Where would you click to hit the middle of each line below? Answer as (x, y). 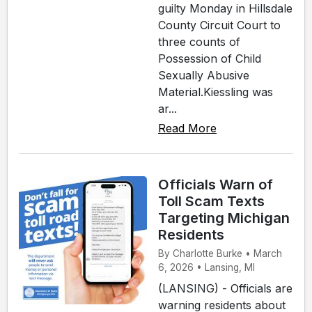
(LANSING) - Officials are (225, 288)
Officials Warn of (216, 184)
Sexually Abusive (204, 75)
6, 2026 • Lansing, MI (206, 267)
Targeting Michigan (224, 218)
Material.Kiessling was (216, 92)
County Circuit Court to (219, 25)
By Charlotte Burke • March (220, 253)
